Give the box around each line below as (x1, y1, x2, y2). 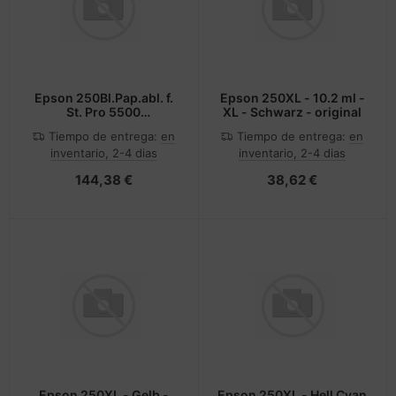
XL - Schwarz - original (223, 104, 362, 120)
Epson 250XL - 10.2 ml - (219, 90, 365, 106)
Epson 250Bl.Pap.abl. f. (34, 90, 173, 106)
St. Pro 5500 (66, 104, 141, 120)
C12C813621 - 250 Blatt (33, 118, 175, 134)
